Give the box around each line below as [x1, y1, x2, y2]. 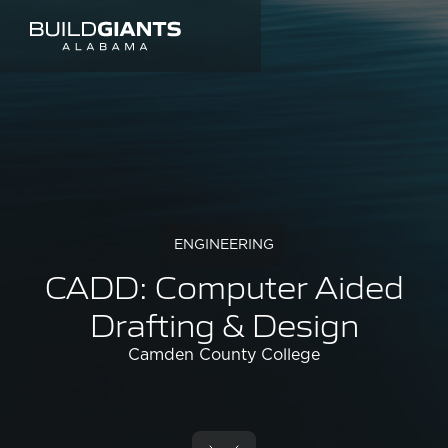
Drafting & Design [89, 302, 359, 345]
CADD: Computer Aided [44, 264, 404, 307]
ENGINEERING [174, 238, 274, 252]
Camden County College [128, 347, 320, 363]
